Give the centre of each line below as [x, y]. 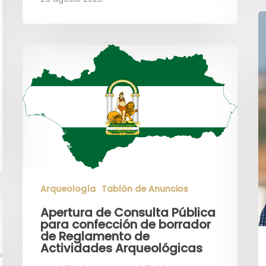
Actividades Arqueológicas [121, 248]
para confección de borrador [126, 225]
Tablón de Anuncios [145, 189]
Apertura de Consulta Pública [128, 213]
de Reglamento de [95, 237]
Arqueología [68, 189]
